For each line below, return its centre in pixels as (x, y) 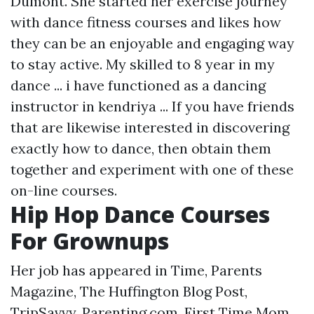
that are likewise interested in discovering (150, 127)
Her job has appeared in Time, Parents (136, 270)
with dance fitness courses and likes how (146, 22)
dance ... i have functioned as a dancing (138, 85)
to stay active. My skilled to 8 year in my (143, 64)
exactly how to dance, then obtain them (141, 148)
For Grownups (90, 241)
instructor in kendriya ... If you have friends (152, 106)
